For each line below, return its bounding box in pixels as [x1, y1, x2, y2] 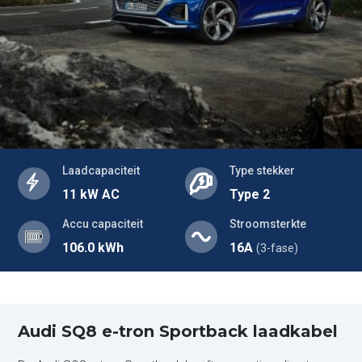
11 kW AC [62, 187, 120, 202]
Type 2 [229, 187, 270, 202]
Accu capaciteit [62, 217, 144, 230]
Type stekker [229, 164, 295, 177]
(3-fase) [256, 242, 298, 255]
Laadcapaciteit [62, 164, 141, 177]
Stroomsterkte [229, 217, 306, 230]
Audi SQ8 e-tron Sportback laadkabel [18, 322, 339, 341]
